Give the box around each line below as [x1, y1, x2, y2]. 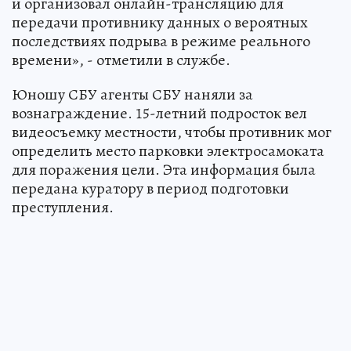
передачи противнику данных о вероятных [12, 11, 308, 33]
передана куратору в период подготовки [12, 177, 289, 199]
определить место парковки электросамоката [12, 139, 324, 161]
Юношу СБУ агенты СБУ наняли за [12, 83, 253, 105]
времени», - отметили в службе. [12, 49, 230, 71]
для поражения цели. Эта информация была [12, 158, 316, 180]
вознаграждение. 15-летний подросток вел [12, 102, 307, 124]
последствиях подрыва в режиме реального [12, 30, 310, 52]
